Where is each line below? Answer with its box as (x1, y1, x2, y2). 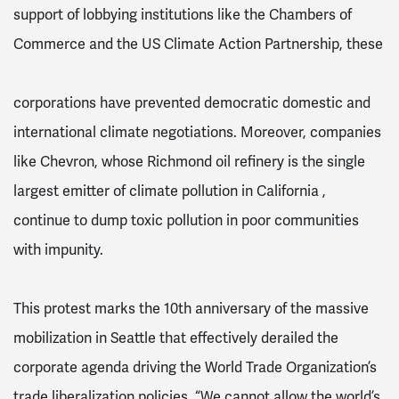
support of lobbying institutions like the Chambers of (13, 4, 352, 24)
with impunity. (13, 240, 103, 259)
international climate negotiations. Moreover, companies (13, 122, 381, 142)
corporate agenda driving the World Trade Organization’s (13, 357, 377, 377)
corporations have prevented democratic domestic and (13, 93, 370, 112)
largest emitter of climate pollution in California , (13, 181, 326, 200)
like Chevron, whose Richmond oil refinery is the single (13, 151, 365, 171)
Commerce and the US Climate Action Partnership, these (13, 34, 383, 53)
